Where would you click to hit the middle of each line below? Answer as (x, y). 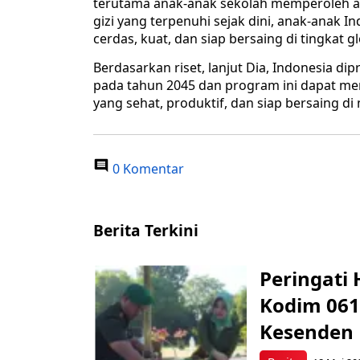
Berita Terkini (146, 231)
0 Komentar (147, 169)
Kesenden (307, 332)
